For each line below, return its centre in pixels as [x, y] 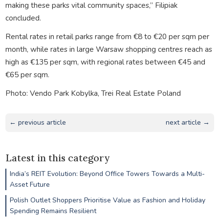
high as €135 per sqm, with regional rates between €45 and [105, 62]
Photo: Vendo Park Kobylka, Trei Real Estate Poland [93, 93]
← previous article [37, 122]
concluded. [23, 18]
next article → [188, 122]
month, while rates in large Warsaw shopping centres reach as [109, 49]
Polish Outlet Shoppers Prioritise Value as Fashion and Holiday [107, 200]
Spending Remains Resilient [53, 211]
